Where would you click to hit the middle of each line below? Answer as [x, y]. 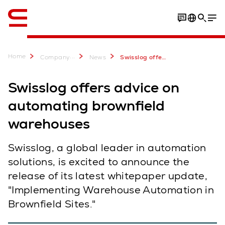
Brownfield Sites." [52, 204]
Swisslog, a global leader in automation [107, 148]
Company [55, 57]
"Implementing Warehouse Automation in [111, 190]
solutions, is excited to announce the [99, 162]
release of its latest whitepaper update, [108, 176]
